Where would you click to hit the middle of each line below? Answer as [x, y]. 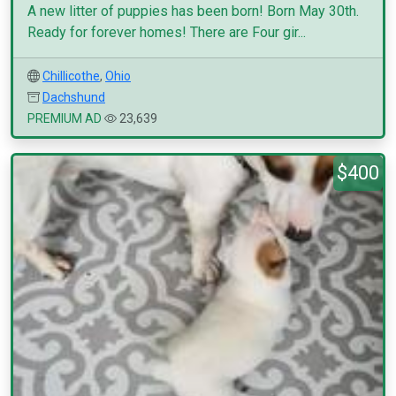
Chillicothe [71, 76]
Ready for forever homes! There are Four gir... [167, 32]
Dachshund [74, 97]
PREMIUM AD [65, 118]
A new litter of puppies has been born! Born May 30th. [193, 11]
